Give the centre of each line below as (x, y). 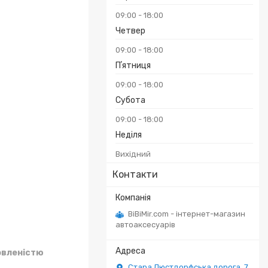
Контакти (135, 174)
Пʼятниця (133, 66)
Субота (130, 100)
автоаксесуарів (145, 225)
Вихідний (133, 154)
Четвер (130, 31)
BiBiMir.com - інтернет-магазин (187, 214)
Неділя (129, 135)
